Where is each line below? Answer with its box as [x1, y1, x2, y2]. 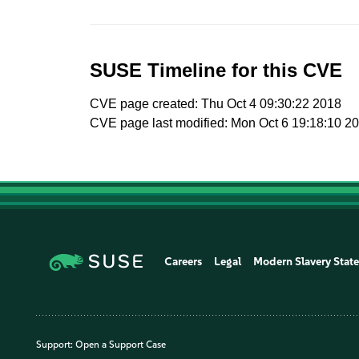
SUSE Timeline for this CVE [90, 59, 343, 81]
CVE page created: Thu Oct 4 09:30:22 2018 [90, 97, 342, 111]
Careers [164, 254, 203, 268]
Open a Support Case [75, 338, 166, 350]
